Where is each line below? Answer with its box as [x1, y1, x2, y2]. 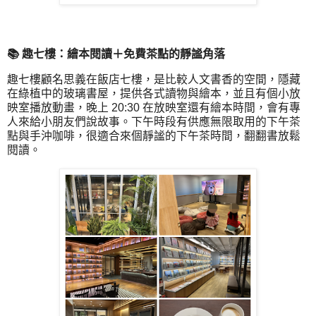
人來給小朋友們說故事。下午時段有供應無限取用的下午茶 [7, 116, 300, 128]
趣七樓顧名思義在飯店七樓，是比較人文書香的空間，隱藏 [7, 73, 300, 86]
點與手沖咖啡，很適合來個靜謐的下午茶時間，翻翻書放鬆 [7, 130, 300, 142]
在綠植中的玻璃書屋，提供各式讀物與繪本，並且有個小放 [7, 87, 300, 100]
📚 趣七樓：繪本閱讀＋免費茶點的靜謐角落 [7, 47, 225, 60]
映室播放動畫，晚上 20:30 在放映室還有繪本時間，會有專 [7, 102, 300, 114]
